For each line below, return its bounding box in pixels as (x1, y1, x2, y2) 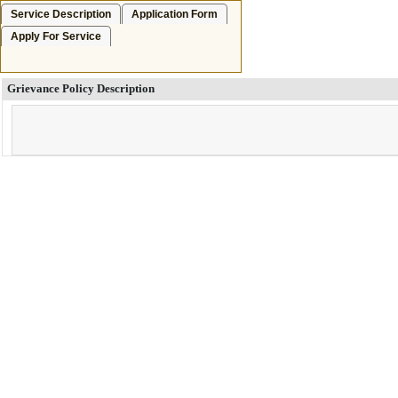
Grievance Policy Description (7, 82, 155, 95)
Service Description (11, 8, 111, 20)
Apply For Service (11, 30, 101, 43)
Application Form (131, 8, 218, 20)
